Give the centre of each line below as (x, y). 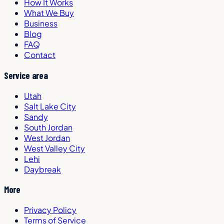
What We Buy (49, 13)
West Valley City (54, 148)
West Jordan (47, 137)
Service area (26, 75)
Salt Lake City (50, 106)
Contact (40, 55)
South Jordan (48, 127)
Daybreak (42, 169)
